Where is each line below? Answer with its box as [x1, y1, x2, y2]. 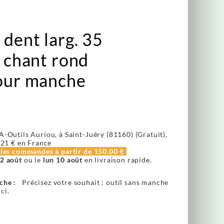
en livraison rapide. [82, 155, 152, 164]
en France [15, 138, 52, 147]
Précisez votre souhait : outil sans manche [22, 177, 169, 186]
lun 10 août [42, 155, 83, 164]
